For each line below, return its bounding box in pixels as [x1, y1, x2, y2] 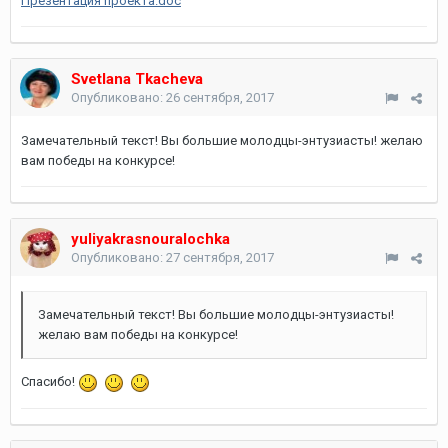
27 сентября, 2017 [166, 250, 274, 265]
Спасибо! [21, 374, 78, 389]
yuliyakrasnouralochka [71, 230, 230, 248]
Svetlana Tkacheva [71, 70, 203, 88]
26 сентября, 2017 [166, 90, 274, 105]
